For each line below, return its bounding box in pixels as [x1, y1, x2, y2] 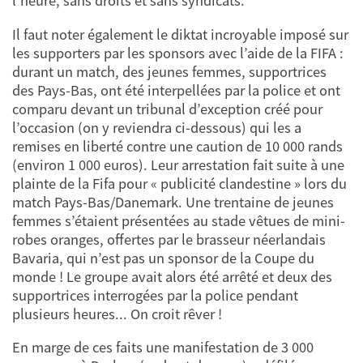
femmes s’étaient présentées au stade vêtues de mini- [12, 211, 345, 230]
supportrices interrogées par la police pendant [12, 285, 298, 305]
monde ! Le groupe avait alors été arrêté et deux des [12, 267, 332, 286]
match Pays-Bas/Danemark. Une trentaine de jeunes [12, 192, 334, 211]
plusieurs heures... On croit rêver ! [12, 304, 222, 323]
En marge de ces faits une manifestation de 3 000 [12, 338, 314, 357]
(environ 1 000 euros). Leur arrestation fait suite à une [12, 155, 344, 174]
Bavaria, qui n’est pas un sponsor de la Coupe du [12, 248, 314, 267]
